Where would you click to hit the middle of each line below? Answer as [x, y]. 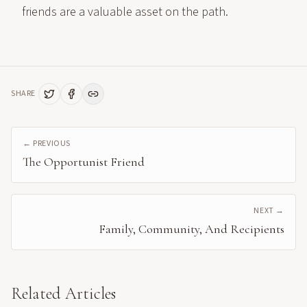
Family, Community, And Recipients [192, 229]
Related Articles [63, 294]
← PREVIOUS [47, 144]
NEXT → [269, 211]
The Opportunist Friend [84, 162]
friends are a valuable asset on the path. [125, 12]
